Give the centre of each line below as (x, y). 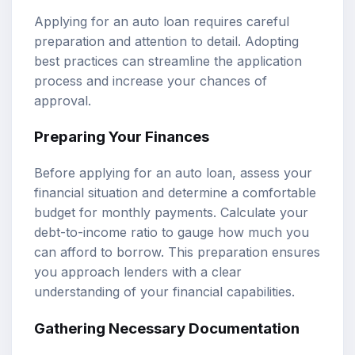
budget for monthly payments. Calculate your (171, 213)
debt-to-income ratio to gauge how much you (172, 233)
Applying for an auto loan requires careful (162, 21)
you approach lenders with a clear (138, 272)
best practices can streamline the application (168, 61)
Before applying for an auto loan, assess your (173, 173)
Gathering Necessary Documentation (167, 328)
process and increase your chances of (151, 80)
